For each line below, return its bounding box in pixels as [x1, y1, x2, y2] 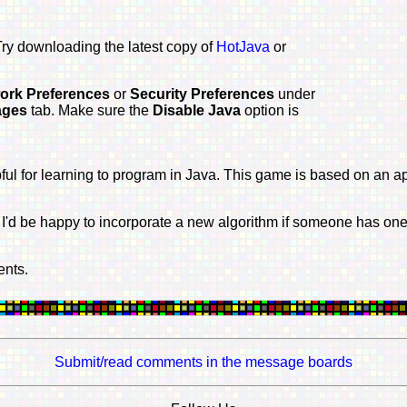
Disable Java [152, 102, 244, 118]
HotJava [215, 38, 273, 55]
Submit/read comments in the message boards [54, 353, 352, 370]
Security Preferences [129, 85, 278, 102]
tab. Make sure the [30, 102, 153, 118]
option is [243, 102, 299, 118]
